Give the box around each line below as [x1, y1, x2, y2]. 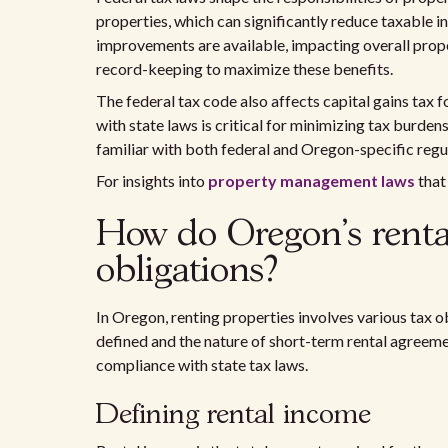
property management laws [208, 171, 415, 190]
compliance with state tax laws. [96, 355, 308, 374]
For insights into [96, 171, 208, 190]
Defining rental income [96, 402, 371, 429]
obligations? [96, 254, 278, 288]
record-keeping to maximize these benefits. [96, 59, 393, 78]
